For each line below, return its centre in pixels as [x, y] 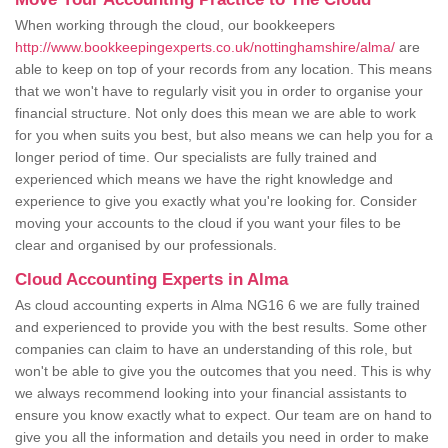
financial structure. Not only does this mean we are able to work [215, 113]
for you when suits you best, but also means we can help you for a [224, 135]
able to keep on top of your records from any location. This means [223, 69]
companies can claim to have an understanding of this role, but [213, 349]
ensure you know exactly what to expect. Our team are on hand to [223, 415]
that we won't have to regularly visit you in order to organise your [219, 91]
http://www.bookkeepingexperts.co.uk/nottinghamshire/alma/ [205, 47]
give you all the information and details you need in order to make [222, 437]
